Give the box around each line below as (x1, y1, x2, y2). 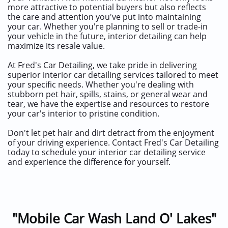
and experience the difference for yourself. (8, 156, 170, 167)
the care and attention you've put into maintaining (8, 11, 201, 22)
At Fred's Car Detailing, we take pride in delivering (8, 60, 197, 71)
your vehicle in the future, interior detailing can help (8, 31, 207, 42)
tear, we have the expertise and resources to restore (8, 98, 209, 109)
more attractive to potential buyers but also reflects (8, 2, 206, 13)
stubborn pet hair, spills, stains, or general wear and (8, 89, 208, 100)
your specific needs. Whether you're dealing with (8, 79, 194, 90)
